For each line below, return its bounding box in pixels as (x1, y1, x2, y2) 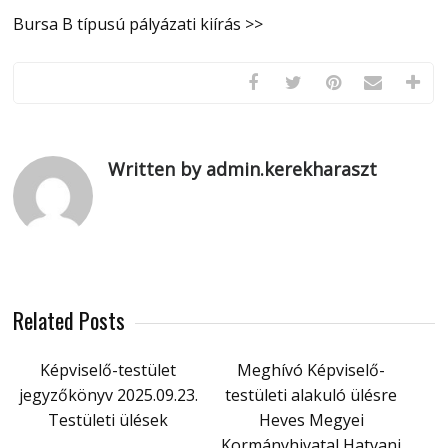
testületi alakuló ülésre (225, 384, 398, 406)
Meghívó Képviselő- (237, 359, 386, 381)
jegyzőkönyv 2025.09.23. (18, 384, 198, 406)
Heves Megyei (258, 409, 364, 431)
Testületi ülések (48, 409, 169, 431)
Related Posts (13, 304, 126, 336)
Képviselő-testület (40, 359, 177, 381)
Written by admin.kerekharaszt (108, 157, 378, 181)
